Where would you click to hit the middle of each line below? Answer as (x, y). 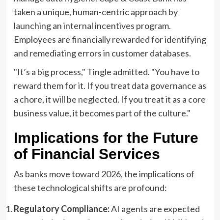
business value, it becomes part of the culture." (102, 113)
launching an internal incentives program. (92, 25)
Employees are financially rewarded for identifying (110, 39)
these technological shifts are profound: (90, 187)
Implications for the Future (106, 137)
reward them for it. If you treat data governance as (110, 85)
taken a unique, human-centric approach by (96, 12)
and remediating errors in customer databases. (102, 53)
